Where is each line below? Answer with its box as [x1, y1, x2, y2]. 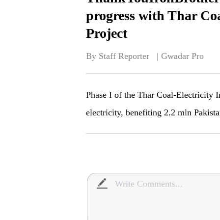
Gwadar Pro [161, 51, 204, 61]
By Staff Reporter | [85, 51, 161, 61]
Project [85, 25, 127, 41]
